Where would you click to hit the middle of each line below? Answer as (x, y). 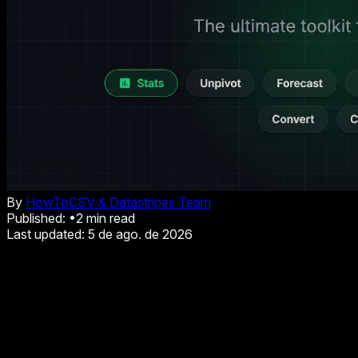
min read (109, 218)
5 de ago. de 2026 (140, 234)
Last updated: (47, 234)
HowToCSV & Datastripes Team (118, 202)
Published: (38, 218)
